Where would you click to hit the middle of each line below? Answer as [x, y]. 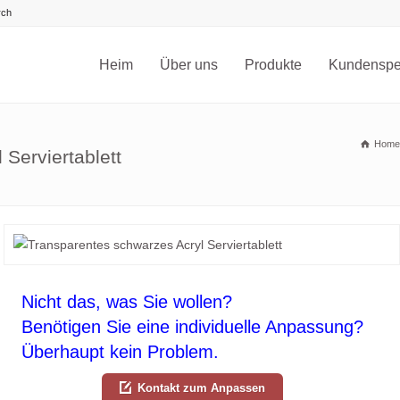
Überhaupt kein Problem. [120, 352]
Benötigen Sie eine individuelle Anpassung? [192, 327]
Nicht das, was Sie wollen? [127, 302]
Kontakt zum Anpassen [201, 388]
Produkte [273, 65]
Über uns [189, 65]
